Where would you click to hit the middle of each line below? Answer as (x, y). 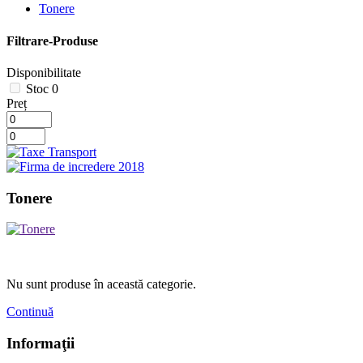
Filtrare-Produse (52, 41)
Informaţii (41, 344)
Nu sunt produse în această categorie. (101, 284)
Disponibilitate (44, 72)
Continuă (30, 312)
